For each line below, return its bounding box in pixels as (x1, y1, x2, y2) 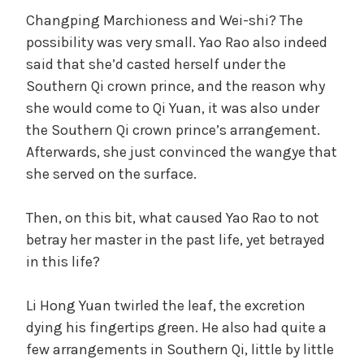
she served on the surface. (26, 164, 197, 183)
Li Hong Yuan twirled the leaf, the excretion (26, 296, 305, 314)
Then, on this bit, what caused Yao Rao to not (26, 208, 319, 227)
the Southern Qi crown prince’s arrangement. (26, 120, 320, 139)
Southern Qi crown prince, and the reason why (26, 76, 325, 95)
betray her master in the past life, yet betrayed (26, 230, 325, 249)
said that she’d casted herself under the (26, 54, 286, 73)
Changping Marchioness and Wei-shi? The (26, 11, 303, 29)
